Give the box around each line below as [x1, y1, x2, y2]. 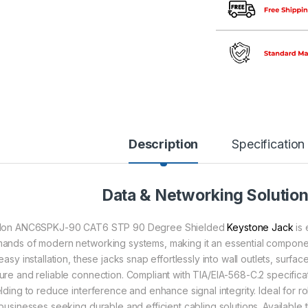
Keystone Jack [227, 221, 294, 233]
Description [128, 136, 199, 151]
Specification [232, 136, 305, 151]
